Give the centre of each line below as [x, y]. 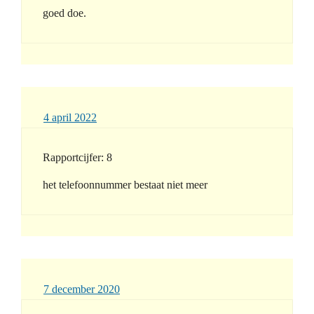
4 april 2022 [70, 118]
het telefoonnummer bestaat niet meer [125, 185]
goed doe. [64, 13]
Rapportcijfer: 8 [77, 158]
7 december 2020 [82, 289]
